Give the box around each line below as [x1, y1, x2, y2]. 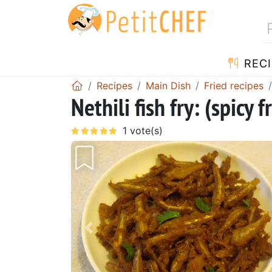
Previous [87, 228, 138, 243]
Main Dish [146, 79, 191, 92]
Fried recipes [204, 79, 263, 92]
